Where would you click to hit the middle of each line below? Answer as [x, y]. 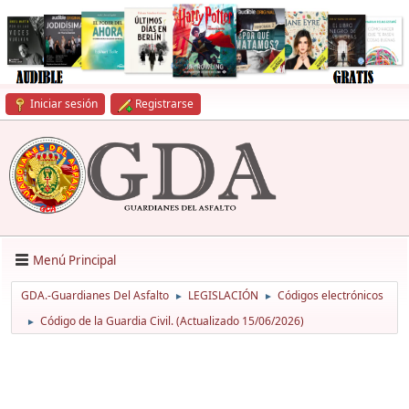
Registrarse [164, 104]
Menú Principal [74, 260]
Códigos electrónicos [330, 296]
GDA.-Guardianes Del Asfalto [95, 296]
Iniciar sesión [64, 104]
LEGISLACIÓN [223, 296]
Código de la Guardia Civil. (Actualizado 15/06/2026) [172, 321]
